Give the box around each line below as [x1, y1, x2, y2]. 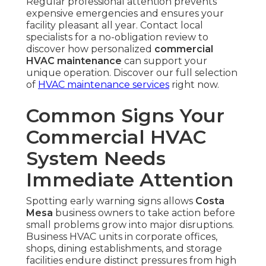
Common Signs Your [26, 104, 224, 128]
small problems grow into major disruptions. [26, 219, 234, 231]
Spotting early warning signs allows [26, 195, 195, 207]
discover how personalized [26, 43, 154, 55]
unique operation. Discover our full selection [26, 67, 237, 79]
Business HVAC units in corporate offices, [26, 231, 217, 243]
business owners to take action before [53, 207, 235, 219]
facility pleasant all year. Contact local [26, 20, 203, 31]
